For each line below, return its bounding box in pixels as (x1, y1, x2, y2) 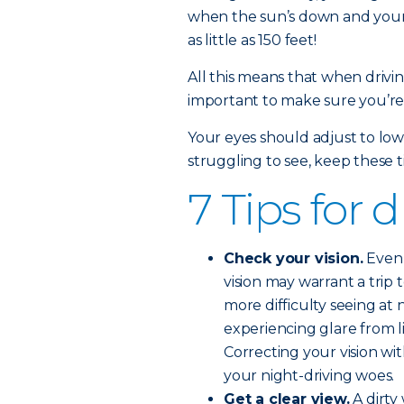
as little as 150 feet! (188, 32, 317, 49)
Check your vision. (224, 250, 363, 267)
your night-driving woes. (224, 367, 395, 384)
